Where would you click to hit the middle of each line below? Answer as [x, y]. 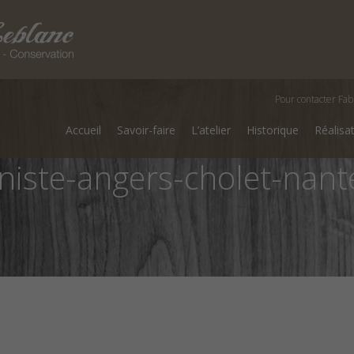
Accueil [83, 130]
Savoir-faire [146, 130]
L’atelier [211, 130]
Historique [273, 130]
